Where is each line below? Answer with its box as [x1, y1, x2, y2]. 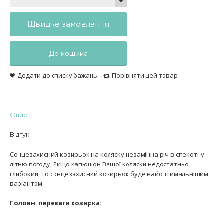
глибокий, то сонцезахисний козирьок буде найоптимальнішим [10, 169, 208, 178]
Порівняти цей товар [112, 71, 178, 80]
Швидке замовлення [27, 19, 109, 29]
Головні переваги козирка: [10, 198, 102, 207]
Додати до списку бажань [18, 71, 97, 80]
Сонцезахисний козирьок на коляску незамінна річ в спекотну [10, 149, 204, 159]
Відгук [10, 130, 29, 138]
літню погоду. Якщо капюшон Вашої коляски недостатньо [10, 159, 189, 168]
